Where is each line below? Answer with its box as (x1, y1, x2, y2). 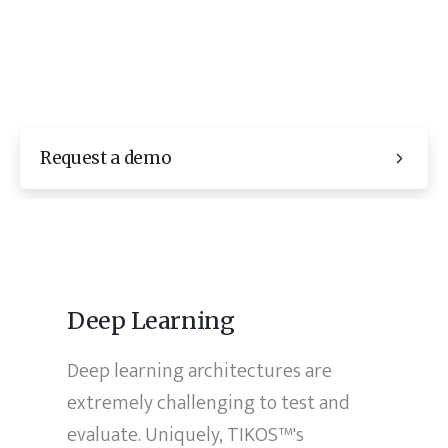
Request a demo (40, 147, 172, 169)
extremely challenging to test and (67, 386, 350, 421)
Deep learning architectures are (67, 354, 333, 389)
